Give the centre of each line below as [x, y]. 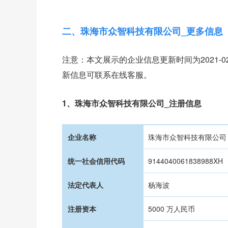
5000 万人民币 [170, 209]
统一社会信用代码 [95, 161]
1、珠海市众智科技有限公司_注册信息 [132, 103]
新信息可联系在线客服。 [107, 75]
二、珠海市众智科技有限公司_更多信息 [142, 31]
